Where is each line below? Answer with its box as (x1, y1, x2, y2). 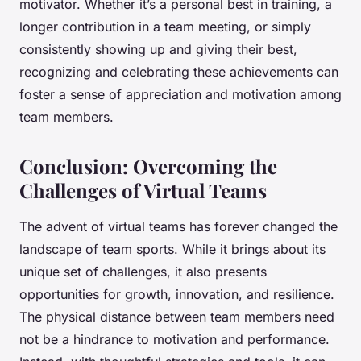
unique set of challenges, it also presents (19, 263, 267, 280)
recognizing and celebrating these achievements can (19, 64, 338, 81)
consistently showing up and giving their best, (19, 41, 297, 58)
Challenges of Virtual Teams (19, 177, 267, 204)
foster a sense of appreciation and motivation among (19, 86, 342, 103)
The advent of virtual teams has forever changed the (19, 218, 338, 235)
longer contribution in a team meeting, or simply (19, 19, 311, 35)
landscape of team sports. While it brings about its (19, 241, 326, 258)
